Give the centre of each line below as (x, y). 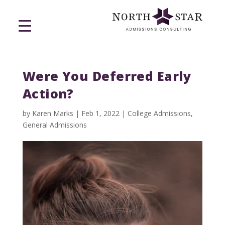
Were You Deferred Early (107, 76)
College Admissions (159, 114)
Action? (48, 94)
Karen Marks (52, 114)
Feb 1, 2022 (100, 114)
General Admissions (54, 125)
